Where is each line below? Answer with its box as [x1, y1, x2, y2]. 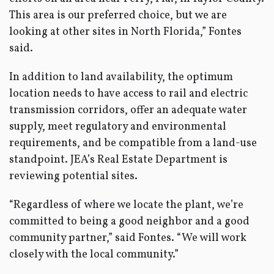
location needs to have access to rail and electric [9, 86, 248, 102]
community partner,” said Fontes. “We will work [9, 231, 246, 246]
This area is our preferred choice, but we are [9, 8, 227, 23]
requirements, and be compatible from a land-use [9, 136, 257, 151]
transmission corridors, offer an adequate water [9, 103, 247, 118]
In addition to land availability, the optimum [9, 70, 233, 85]
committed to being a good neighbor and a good [9, 214, 250, 229]
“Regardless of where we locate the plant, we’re [9, 198, 243, 213]
